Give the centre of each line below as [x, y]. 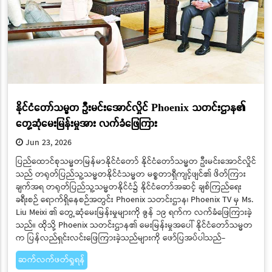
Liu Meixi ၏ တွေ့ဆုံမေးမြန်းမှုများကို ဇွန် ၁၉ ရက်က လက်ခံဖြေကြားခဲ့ [134, 213]
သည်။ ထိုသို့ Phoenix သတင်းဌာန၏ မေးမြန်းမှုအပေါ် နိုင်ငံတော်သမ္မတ [134, 226]
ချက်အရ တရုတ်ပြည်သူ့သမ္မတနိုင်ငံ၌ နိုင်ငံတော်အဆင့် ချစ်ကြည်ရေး [128, 187]
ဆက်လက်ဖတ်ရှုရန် [51, 260]
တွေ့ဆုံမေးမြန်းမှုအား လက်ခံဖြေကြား [86, 123]
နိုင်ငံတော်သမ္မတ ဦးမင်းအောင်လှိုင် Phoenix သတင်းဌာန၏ [130, 107]
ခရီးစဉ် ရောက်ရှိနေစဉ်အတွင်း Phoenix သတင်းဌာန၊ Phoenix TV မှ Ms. [134, 200]
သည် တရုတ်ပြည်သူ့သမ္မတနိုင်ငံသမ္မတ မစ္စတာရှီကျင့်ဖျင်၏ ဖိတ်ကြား [131, 175]
